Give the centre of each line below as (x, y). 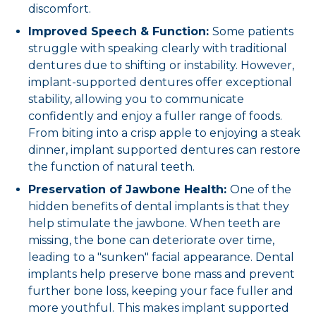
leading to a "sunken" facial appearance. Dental (161, 257)
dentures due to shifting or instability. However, (161, 65)
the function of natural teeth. (111, 166)
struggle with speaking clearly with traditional (158, 48)
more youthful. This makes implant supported (159, 308)
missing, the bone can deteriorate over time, (151, 240)
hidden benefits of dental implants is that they (159, 206)
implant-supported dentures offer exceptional (160, 82)
